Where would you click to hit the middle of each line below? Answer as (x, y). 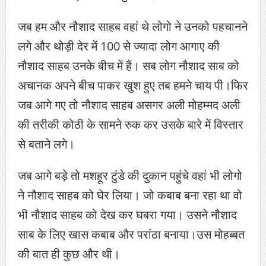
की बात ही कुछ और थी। (69, 254)
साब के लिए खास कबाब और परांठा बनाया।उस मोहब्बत (131, 235)
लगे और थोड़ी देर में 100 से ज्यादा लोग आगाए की (118, 46)
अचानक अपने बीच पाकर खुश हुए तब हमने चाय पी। (124, 85)
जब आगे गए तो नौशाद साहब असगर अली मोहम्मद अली (129, 105)
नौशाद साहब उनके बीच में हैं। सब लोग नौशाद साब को (128, 66)
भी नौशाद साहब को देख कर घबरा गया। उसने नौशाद (127, 215)
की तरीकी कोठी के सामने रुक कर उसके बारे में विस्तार (130, 125)
